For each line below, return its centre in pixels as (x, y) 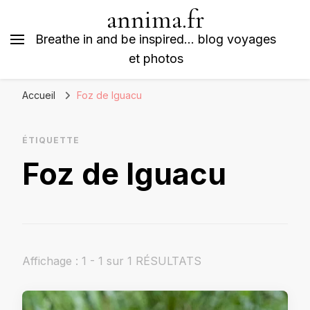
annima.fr (156, 20)
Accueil (39, 95)
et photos (156, 58)
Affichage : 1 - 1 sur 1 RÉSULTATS (112, 261)
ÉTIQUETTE (51, 140)
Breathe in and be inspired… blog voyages (156, 39)
